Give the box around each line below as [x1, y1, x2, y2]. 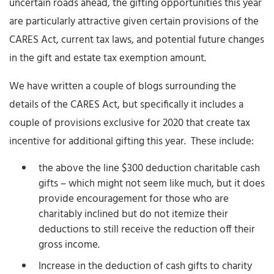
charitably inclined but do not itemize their [39, 206, 228, 223]
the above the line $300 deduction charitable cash [39, 160, 260, 177]
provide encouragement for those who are [39, 190, 229, 207]
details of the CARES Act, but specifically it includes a [9, 96, 243, 113]
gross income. [39, 236, 100, 253]
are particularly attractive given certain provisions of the [9, 13, 259, 30]
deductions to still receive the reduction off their [39, 221, 255, 238]
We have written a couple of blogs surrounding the [9, 78, 236, 95]
